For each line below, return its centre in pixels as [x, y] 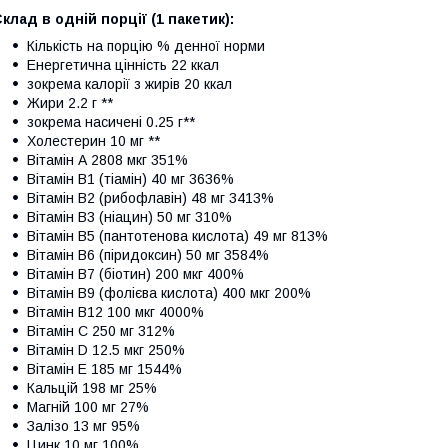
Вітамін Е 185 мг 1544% [104, 368]
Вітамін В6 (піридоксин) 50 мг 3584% [148, 254]
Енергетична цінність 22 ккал [123, 64]
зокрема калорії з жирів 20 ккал [129, 83]
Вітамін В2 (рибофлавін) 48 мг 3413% [150, 197]
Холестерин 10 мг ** [93, 140]
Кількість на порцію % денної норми [146, 45]
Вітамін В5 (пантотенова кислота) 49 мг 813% [177, 235]
